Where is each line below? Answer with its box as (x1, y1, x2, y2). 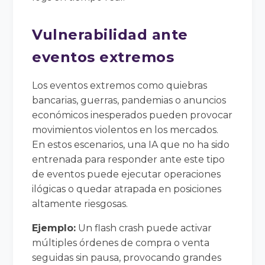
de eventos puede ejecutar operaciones (32, 168, 221, 180)
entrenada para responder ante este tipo (32, 153, 225, 165)
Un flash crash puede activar (76, 222, 212, 234)
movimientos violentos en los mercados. (32, 124, 219, 135)
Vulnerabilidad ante (32, 25, 188, 43)
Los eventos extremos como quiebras (32, 79, 208, 91)
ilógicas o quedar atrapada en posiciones (32, 183, 222, 195)
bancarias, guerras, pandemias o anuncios (32, 94, 227, 106)
